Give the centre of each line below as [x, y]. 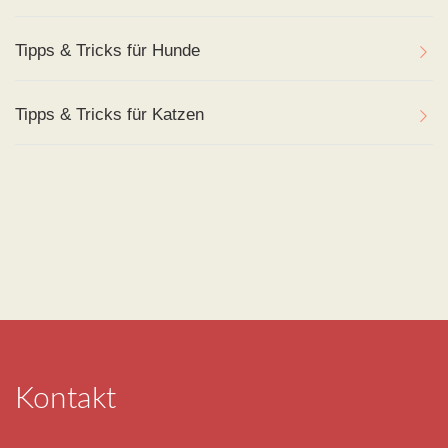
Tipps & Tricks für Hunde [107, 50]
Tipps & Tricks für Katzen [109, 114]
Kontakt [65, 399]
